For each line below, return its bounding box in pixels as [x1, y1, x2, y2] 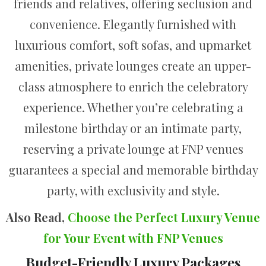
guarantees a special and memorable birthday [8, 161, 258, 178]
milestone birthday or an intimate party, [24, 119, 242, 136]
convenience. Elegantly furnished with [30, 15, 236, 32]
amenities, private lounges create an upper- [15, 57, 251, 74]
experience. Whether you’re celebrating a [23, 99, 243, 115]
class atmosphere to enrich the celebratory [18, 78, 248, 94]
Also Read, [6, 209, 68, 226]
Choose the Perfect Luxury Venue [68, 209, 260, 226]
